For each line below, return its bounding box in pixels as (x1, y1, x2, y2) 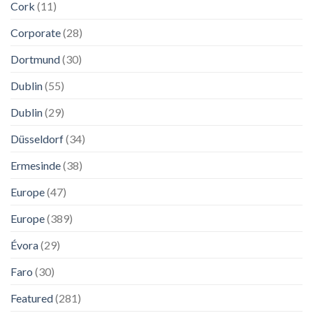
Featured (10, 291, 53, 305)
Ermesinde (10, 158, 61, 172)
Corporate (10, 25, 61, 39)
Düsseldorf (10, 131, 64, 145)
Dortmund (10, 52, 60, 66)
